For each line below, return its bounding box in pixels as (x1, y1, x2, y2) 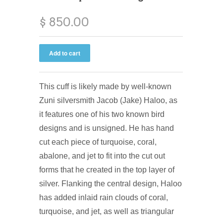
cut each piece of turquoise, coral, (39, 137, 157, 146)
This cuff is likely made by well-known (39, 82, 171, 91)
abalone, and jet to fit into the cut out (39, 151, 165, 160)
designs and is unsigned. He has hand (39, 123, 174, 132)
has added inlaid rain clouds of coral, (39, 193, 168, 202)
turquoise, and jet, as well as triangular (39, 207, 174, 216)
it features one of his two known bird (39, 110, 165, 118)
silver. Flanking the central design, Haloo (39, 179, 182, 188)
